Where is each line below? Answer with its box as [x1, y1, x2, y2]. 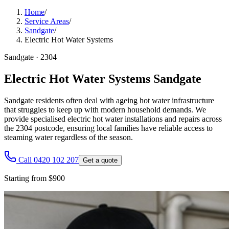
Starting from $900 [4, 173, 65, 182]
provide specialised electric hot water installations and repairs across [4, 114, 222, 123]
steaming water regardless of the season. [4, 132, 133, 142]
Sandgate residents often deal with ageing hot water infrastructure [4, 96, 214, 105]
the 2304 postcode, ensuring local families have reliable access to [4, 123, 213, 132]
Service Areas [25, 17, 69, 26]
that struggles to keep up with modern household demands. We [4, 105, 206, 114]
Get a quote [83, 156, 118, 164]
